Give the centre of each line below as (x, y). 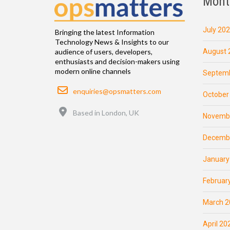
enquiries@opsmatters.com (117, 91)
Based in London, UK (106, 113)
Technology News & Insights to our (112, 42)
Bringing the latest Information (105, 32)
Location (81, 108)
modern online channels (93, 71)
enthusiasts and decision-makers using (117, 62)
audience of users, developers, (104, 52)
